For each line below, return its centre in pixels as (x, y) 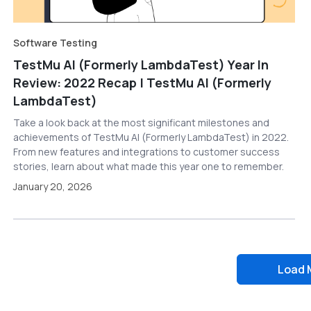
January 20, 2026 (52, 186)
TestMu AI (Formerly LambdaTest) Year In (141, 64)
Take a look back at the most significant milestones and (141, 122)
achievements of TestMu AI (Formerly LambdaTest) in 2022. (151, 137)
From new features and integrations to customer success (146, 151)
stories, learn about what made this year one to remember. (148, 166)
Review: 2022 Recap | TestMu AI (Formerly (142, 82)
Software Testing (55, 42)
